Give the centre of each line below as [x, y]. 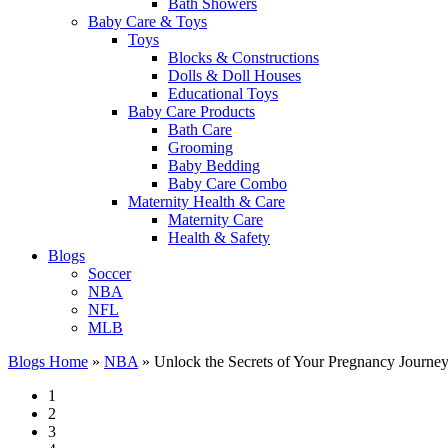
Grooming [200, 147]
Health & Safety [219, 237]
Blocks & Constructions [243, 57]
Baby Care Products [191, 111]
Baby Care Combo [227, 183]
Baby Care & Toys [147, 21]
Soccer [109, 273]
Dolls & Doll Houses [234, 75]
